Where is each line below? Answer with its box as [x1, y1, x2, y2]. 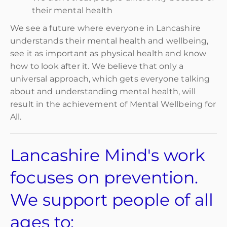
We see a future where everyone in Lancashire [10, 23, 201, 33]
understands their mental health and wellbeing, [10, 36, 209, 46]
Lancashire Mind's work [10, 145, 206, 166]
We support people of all [10, 190, 214, 210]
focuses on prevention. [10, 167, 199, 188]
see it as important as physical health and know [10, 49, 207, 59]
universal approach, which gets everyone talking [10, 74, 210, 84]
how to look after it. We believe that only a [10, 61, 184, 71]
